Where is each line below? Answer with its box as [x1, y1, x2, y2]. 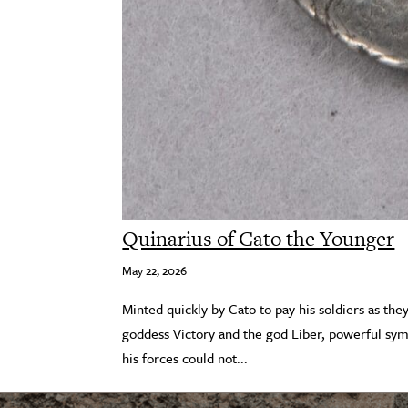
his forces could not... [122, 347, 249, 368]
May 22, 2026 [122, 260, 188, 280]
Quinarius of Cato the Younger [122, 223, 395, 253]
